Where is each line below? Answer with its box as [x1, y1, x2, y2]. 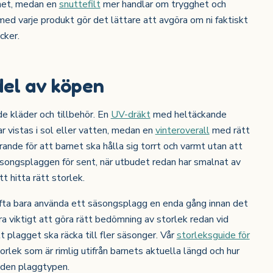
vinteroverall [155, 124, 210, 138]
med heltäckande [150, 108, 227, 122]
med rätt [209, 124, 250, 138]
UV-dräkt [110, 108, 151, 122]
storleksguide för [176, 229, 250, 243]
